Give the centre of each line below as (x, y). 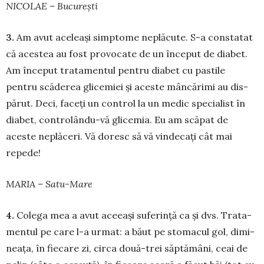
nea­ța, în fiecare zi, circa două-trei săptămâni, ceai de (127, 248)
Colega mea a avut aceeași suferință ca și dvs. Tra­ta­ (134, 215)
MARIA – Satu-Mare (49, 184)
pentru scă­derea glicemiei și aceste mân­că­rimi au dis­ (127, 87)
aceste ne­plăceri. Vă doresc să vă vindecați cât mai (119, 136)
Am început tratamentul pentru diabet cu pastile (115, 70)
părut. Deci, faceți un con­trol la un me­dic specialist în (126, 103)
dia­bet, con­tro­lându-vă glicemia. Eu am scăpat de (117, 120)
